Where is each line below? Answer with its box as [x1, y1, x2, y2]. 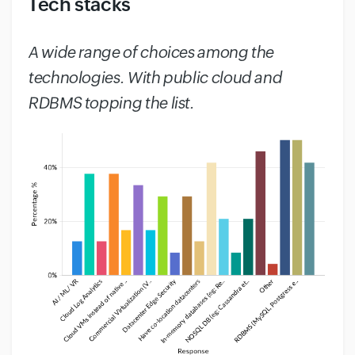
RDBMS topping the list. [28, 94, 194, 112]
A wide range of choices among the [28, 43, 274, 61]
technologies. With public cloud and [28, 68, 282, 86]
